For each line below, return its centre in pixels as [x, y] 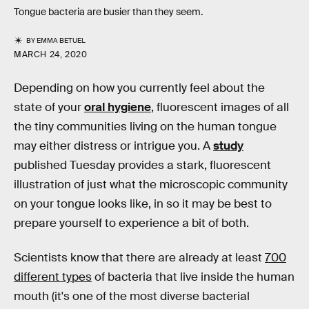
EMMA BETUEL [61, 40]
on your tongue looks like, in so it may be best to [143, 204]
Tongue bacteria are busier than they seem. [108, 12]
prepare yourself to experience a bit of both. [131, 223]
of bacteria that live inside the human [193, 277]
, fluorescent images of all [220, 107]
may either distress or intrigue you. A [113, 146]
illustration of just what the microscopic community [151, 185]
